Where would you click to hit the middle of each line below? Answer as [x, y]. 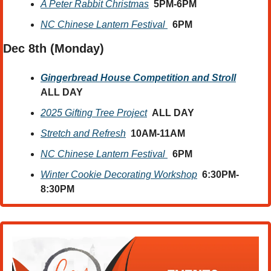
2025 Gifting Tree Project [94, 113]
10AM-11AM [158, 134]
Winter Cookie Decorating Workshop [119, 175]
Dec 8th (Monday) [55, 49]
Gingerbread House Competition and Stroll [138, 78]
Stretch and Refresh [83, 134]
